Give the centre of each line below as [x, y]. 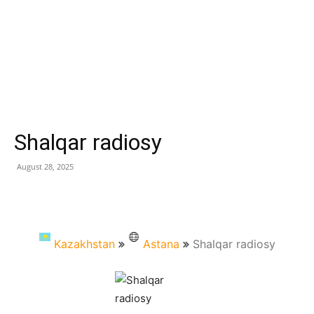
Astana [161, 244]
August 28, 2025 [45, 166]
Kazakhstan [84, 244]
